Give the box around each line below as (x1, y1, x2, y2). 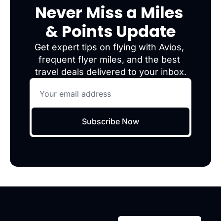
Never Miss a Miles (35, 1, 183, 24)
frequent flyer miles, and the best (38, 54, 180, 65)
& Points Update (45, 20, 176, 43)
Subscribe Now (82, 116, 139, 127)
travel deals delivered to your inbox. (35, 67, 186, 77)
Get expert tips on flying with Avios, (35, 42, 184, 53)
